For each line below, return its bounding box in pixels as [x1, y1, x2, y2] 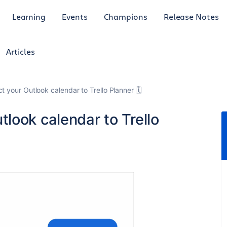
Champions [103, 11, 147, 22]
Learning [12, 11, 46, 22]
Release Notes [163, 11, 219, 22]
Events [62, 11, 88, 22]
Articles [6, 46, 35, 57]
